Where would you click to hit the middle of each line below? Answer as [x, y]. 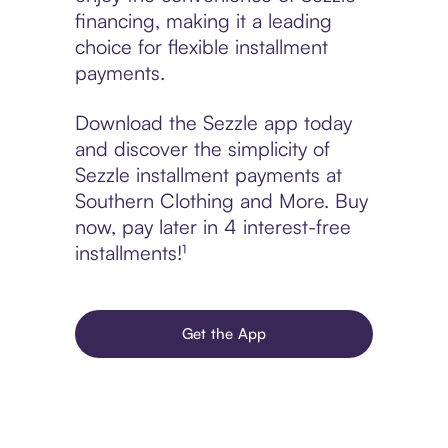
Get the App [224, 334]
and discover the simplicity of [202, 149]
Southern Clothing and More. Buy [221, 201]
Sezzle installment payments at [208, 175]
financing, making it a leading [203, 21]
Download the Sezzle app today [213, 123]
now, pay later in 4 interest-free [212, 227]
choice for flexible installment [201, 47]
